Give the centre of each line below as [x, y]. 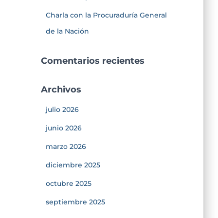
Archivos [61, 89]
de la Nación [67, 31]
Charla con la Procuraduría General [106, 15]
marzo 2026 [66, 146]
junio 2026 [64, 128]
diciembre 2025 [73, 165]
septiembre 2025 [75, 202]
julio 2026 [62, 109]
